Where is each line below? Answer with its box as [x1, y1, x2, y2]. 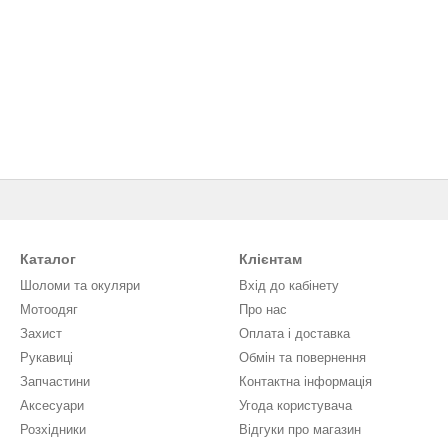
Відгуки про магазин [239, 422, 361, 437]
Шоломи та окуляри [20, 278, 140, 293]
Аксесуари [20, 398, 84, 413]
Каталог [20, 251, 76, 267]
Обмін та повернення [239, 350, 366, 365]
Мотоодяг [20, 302, 78, 317]
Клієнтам [239, 251, 302, 267]
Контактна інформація [239, 374, 372, 389]
